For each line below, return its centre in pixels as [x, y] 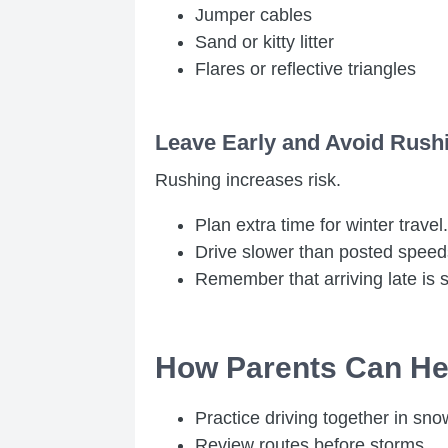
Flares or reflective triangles [305, 68]
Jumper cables [253, 14]
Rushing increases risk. [248, 179]
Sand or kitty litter [264, 41]
